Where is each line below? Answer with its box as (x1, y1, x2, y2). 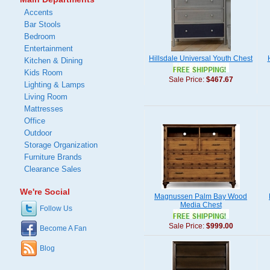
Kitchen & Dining (24, 56, 83, 65)
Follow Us (40, 204, 72, 213)
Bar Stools (24, 20, 61, 29)
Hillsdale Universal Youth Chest (149, 54, 253, 63)
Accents (24, 8, 53, 17)
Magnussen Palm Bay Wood (154, 192, 247, 201)
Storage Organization (24, 140, 98, 149)
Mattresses (24, 104, 63, 113)
